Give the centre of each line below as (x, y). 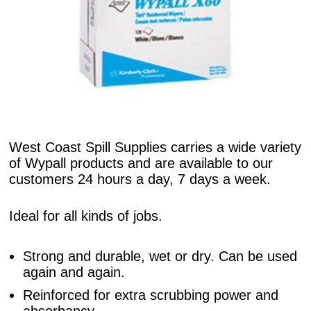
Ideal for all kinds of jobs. (86, 216)
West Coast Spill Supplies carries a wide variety (155, 148)
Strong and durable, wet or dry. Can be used (160, 257)
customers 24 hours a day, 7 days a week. (140, 179)
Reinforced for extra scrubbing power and (151, 295)
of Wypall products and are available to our (141, 163)
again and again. (74, 272)
